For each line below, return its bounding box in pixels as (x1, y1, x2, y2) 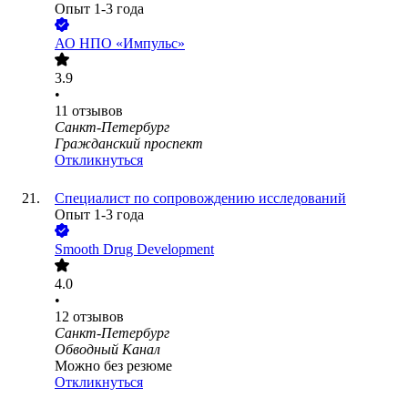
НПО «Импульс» (79, 36, 185, 52)
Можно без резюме (55, 358, 172, 374)
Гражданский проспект (55, 136, 203, 152)
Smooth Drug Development (55, 241, 214, 258)
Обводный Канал (55, 342, 160, 358)
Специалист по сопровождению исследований (55, 190, 346, 207)
